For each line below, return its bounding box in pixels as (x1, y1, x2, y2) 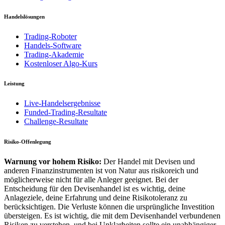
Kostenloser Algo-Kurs (24, 59, 97, 68)
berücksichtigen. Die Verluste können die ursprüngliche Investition (4, 202, 214, 211)
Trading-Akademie (24, 50, 84, 59)
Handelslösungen (4, 13, 45, 20)
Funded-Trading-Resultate (24, 108, 107, 117)
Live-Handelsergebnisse (24, 99, 100, 108)
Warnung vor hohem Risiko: (4, 157, 101, 166)
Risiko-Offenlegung (4, 139, 51, 145)
